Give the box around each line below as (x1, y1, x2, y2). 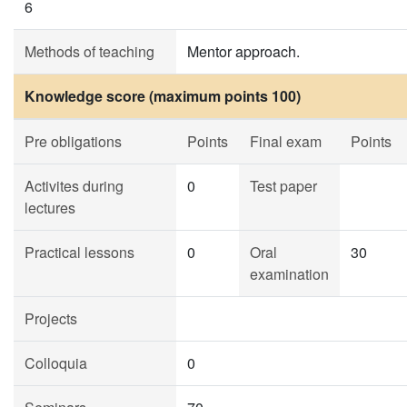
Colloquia (25, 352, 87, 373)
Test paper (250, 175, 317, 196)
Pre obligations (25, 131, 122, 152)
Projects (25, 308, 77, 329)
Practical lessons (25, 242, 134, 263)
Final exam (250, 131, 322, 152)
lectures (25, 197, 75, 218)
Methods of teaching (25, 41, 154, 62)
